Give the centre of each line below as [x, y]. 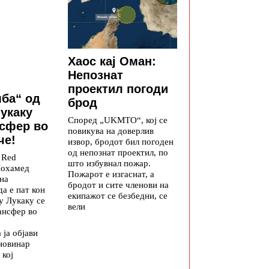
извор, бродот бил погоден [121, 142]
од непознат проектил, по [118, 153]
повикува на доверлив [111, 131]
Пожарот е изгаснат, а [111, 174]
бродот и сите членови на [118, 185]
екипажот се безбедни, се [118, 196]
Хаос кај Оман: [112, 62]
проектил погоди [118, 89]
